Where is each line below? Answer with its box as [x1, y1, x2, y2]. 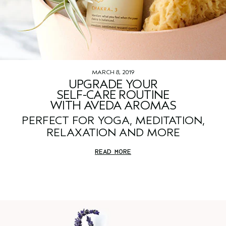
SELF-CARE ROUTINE [56, 88, 170, 102]
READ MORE [95, 147, 131, 156]
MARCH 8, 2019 [92, 69, 134, 76]
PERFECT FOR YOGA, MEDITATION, [21, 114, 205, 128]
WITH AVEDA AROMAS [50, 98, 176, 113]
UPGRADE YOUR [68, 77, 158, 92]
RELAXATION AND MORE [46, 126, 180, 140]
